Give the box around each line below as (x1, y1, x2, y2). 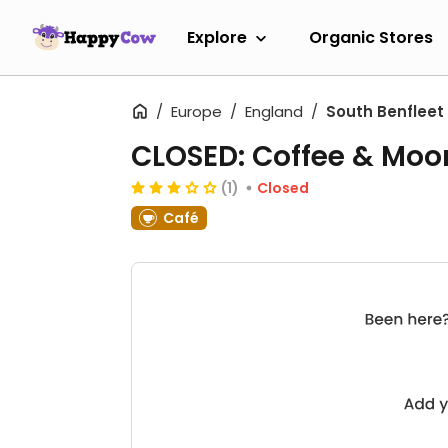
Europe (171, 101, 222, 122)
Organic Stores (309, 25, 433, 49)
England (245, 101, 303, 122)
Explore (187, 25, 247, 49)
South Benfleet (326, 101, 444, 122)
